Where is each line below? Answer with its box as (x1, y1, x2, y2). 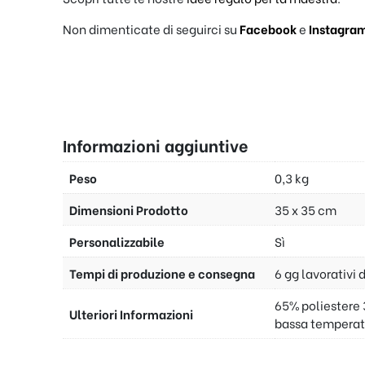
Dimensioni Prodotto (69, 200, 188, 219)
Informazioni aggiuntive (63, 133, 248, 157)
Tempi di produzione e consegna (69, 264, 255, 283)
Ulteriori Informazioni (69, 305, 193, 323)
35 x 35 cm (275, 200, 336, 219)
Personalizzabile (69, 232, 165, 251)
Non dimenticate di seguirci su (63, 20, 240, 38)
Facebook (240, 20, 299, 38)
